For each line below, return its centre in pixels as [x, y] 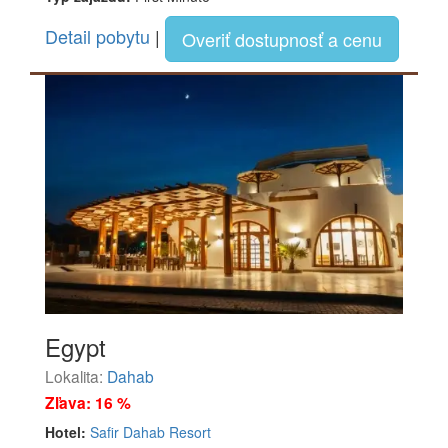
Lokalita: [76, 376]
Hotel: [65, 432]
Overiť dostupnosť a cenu [282, 39]
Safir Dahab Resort [150, 432]
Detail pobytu [97, 36]
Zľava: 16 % [88, 403]
